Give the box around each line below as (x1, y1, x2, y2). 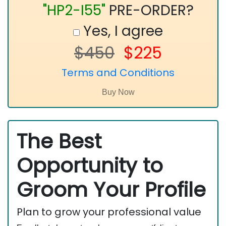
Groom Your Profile (17, 176, 206, 204)
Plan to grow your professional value (17, 205, 201, 219)
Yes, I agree (80, 21, 163, 41)
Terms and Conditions (62, 66, 175, 80)
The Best (17, 127, 101, 155)
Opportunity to (17, 151, 163, 180)
